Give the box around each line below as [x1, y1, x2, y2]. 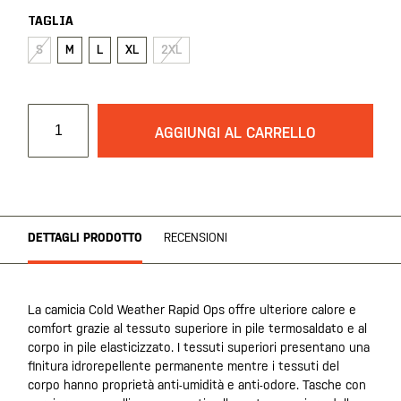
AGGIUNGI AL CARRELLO [155, 124, 316, 141]
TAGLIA [28, 15, 73, 28]
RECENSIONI [164, 231, 227, 244]
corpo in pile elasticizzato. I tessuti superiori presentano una [28, 340, 370, 354]
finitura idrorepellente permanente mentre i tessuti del [28, 359, 339, 373]
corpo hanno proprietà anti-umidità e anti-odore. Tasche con [28, 378, 366, 392]
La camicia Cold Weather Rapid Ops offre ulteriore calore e [28, 303, 356, 317]
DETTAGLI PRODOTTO [28, 231, 142, 244]
